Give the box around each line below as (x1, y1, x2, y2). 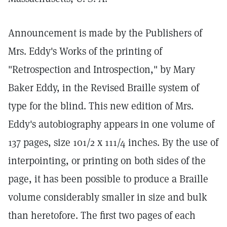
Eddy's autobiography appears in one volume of (8, 118, 214, 131)
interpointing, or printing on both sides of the (8, 154, 206, 167)
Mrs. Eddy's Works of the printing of (8, 45, 162, 58)
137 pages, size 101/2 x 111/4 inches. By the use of (8, 136, 218, 149)
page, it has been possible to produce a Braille (8, 172, 208, 185)
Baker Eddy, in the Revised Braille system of (8, 81, 199, 94)
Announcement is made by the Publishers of (8, 26, 202, 40)
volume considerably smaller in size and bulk (8, 191, 207, 204)
